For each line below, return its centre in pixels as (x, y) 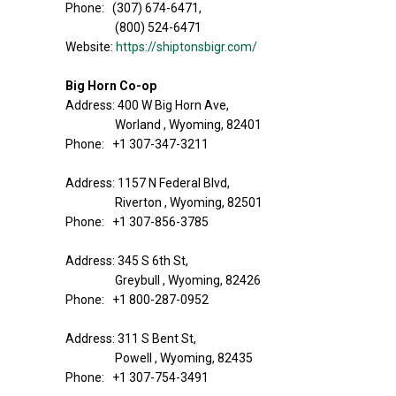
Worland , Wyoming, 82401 (188, 125)
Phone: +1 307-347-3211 (137, 144)
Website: (91, 47)
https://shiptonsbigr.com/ (187, 47)
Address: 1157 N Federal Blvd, (148, 183)
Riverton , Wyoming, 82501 (189, 202)
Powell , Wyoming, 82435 (184, 358)
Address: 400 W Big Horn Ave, (147, 105)
